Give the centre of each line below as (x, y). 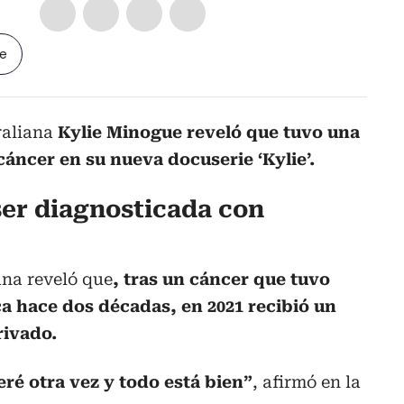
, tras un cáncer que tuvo (221, 280)
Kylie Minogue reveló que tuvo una (209, 133)
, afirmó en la (307, 382)
